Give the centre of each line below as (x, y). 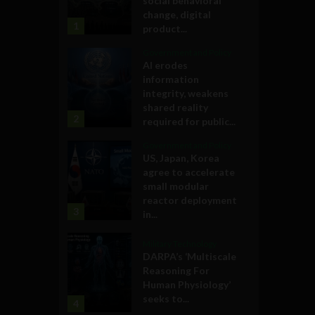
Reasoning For (176, 271)
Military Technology (180, 244)
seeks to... (166, 299)
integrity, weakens (186, 93)
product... (165, 28)
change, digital (177, 14)
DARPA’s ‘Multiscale (189, 257)
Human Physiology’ (187, 285)
